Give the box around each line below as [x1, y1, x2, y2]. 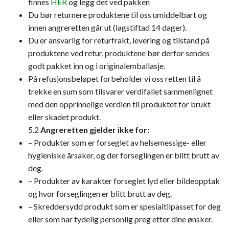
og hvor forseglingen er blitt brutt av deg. [28, 189, 172, 198]
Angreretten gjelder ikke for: [40, 125, 149, 134]
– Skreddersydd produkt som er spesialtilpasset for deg [28, 201, 221, 211]
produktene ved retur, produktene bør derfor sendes [28, 48, 210, 58]
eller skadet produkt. [28, 112, 101, 122]
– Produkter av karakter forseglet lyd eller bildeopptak [28, 176, 220, 186]
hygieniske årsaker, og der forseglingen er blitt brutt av [28, 150, 219, 160]
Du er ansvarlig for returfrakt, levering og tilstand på [28, 35, 210, 45]
